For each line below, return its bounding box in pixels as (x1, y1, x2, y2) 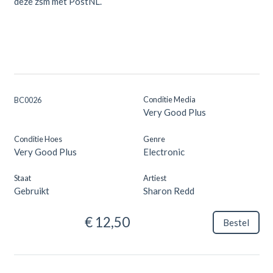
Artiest (143, 172, 167, 183)
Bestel (222, 216, 249, 228)
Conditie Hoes (13, 134, 62, 144)
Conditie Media (143, 94, 196, 104)
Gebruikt (13, 185, 49, 196)
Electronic (143, 146, 185, 157)
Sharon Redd (143, 185, 195, 196)
